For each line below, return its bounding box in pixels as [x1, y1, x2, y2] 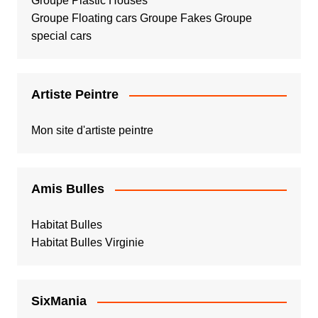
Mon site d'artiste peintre [31, 124, 153, 137]
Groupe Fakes [139, 12, 212, 25]
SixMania [31, 294, 87, 309]
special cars [31, 30, 92, 43]
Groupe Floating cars [31, 12, 137, 25]
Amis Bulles [31, 182, 104, 197]
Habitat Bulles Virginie [31, 236, 144, 249]
